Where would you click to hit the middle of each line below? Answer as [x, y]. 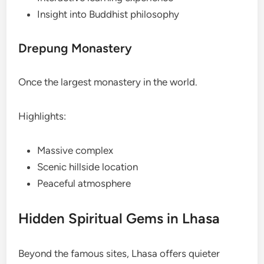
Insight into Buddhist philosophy [108, 14]
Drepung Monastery [75, 48]
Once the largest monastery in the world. [108, 82]
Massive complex [75, 151]
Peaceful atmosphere [84, 184]
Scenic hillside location [88, 167]
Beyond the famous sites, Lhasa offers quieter [119, 254]
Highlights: [42, 116]
